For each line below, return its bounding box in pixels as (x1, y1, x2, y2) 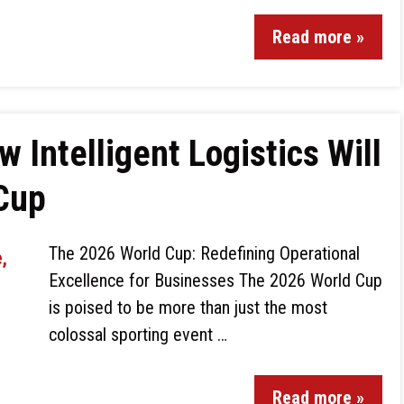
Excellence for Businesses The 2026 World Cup (49, 270, 382, 291)
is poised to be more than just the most (49, 297, 327, 318)
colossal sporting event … (49, 324, 227, 345)
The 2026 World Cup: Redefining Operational (49, 243, 360, 264)
